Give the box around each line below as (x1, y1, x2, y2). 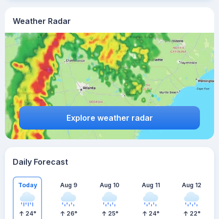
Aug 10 (100, 181, 119, 189)
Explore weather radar (66, 112, 153, 123)
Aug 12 (182, 181, 201, 189)
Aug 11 (141, 181, 160, 189)
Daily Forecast (13, 157, 68, 167)
